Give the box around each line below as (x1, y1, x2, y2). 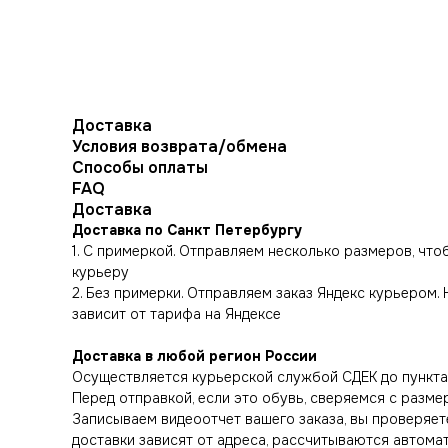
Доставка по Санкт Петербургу (72, 221, 302, 239)
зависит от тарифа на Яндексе (72, 305, 281, 323)
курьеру (72, 263, 129, 281)
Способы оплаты (72, 157, 208, 178)
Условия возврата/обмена (72, 136, 287, 157)
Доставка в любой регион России (72, 347, 317, 365)
